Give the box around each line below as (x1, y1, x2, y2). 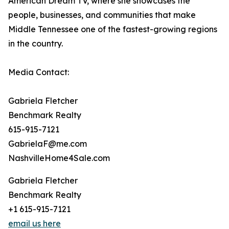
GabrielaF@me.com (8, 139, 87, 149)
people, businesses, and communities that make (8, 10, 196, 20)
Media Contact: (8, 67, 69, 78)
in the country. (8, 38, 63, 49)
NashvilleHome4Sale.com (8, 153, 110, 164)
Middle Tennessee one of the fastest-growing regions (8, 24, 217, 35)
